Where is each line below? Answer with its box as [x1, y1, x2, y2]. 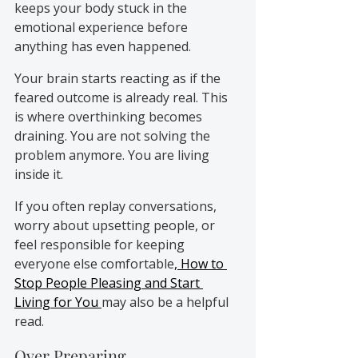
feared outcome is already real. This [14, 88, 231, 106]
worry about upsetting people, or [14, 216, 218, 234]
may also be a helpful [101, 292, 232, 311]
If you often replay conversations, [14, 197, 220, 215]
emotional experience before [14, 18, 191, 36]
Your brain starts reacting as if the [14, 69, 224, 87]
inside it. [14, 165, 63, 183]
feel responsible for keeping [14, 235, 188, 253]
